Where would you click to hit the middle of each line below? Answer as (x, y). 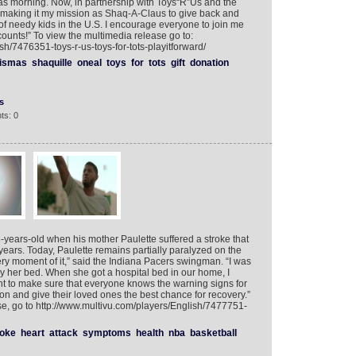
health (149, 333)
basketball (213, 333)
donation (209, 63)
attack (63, 333)
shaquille (52, 63)
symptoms (106, 333)
